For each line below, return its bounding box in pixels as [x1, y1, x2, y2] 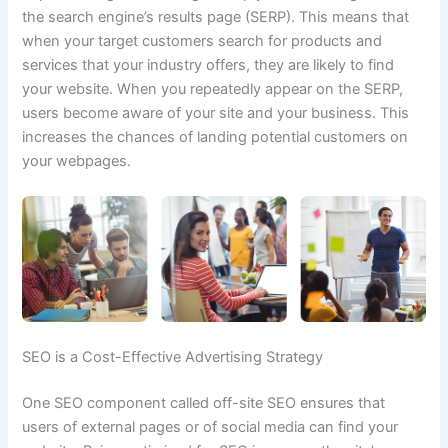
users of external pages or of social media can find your [22, 417, 399, 436]
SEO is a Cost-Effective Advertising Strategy [22, 347, 324, 366]
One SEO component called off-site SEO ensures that [22, 393, 386, 412]
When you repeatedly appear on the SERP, [113, 80, 404, 99]
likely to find [313, 56, 395, 75]
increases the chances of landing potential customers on [22, 128, 409, 147]
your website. [22, 80, 114, 99]
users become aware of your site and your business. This [22, 104, 410, 123]
